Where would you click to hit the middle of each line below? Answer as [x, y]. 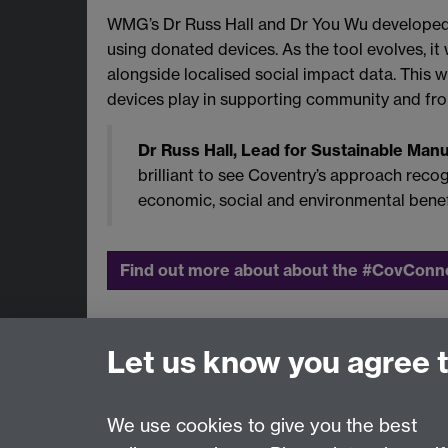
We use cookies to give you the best [262, 426]
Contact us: [152, 392]
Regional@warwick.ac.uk [290, 392]
